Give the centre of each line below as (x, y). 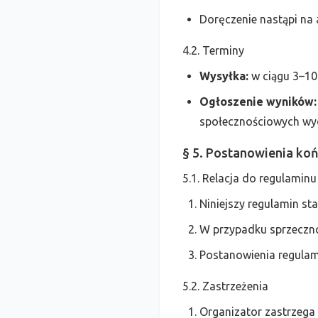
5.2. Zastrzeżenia (225, 286)
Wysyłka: (224, 76)
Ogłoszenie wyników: (258, 102)
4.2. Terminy (213, 50)
